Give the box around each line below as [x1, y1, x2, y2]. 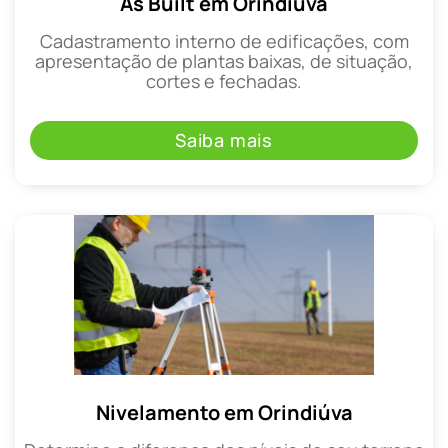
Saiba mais [175, 127, 273, 152]
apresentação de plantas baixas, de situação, [35, 49, 413, 74]
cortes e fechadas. [146, 69, 302, 94]
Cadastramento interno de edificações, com [39, 29, 409, 54]
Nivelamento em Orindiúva [95, 398, 353, 426]
